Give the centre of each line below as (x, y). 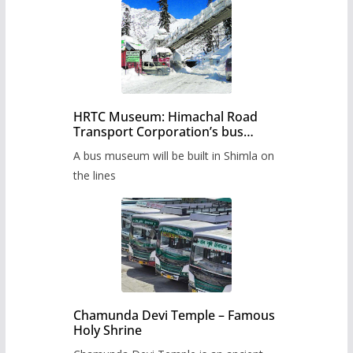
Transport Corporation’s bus (159, 132)
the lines (95, 176)
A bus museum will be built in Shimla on (174, 156)
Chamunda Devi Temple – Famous (175, 316)
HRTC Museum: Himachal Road (166, 117)
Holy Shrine (108, 331)
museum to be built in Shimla (161, 147)
